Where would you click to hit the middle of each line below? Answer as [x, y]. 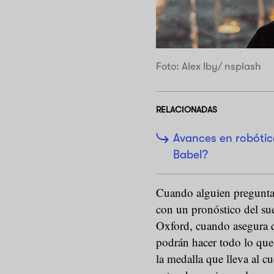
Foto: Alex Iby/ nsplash [208, 67]
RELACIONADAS [186, 109]
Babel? [191, 154]
